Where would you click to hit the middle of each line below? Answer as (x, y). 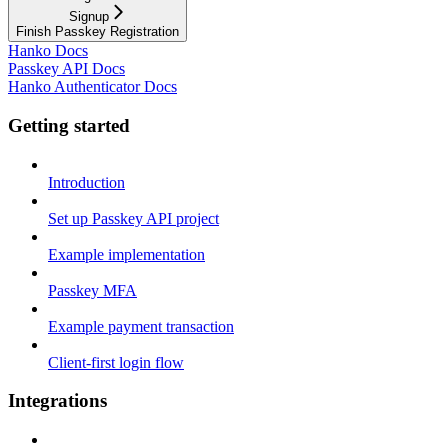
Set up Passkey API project (133, 218)
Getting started (69, 125)
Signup (88, 17)
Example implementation (126, 254)
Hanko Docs (48, 51)
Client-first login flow (116, 362)
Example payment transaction (141, 326)
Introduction (86, 182)
